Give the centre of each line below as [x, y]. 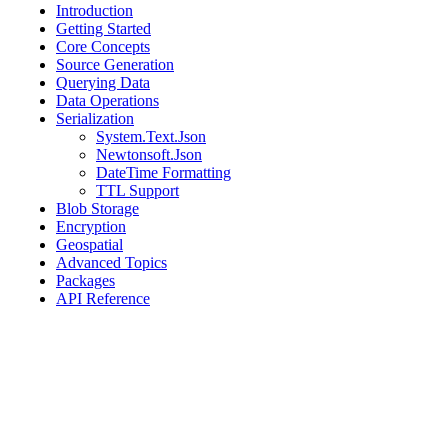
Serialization [95, 118]
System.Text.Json [151, 136]
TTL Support [137, 190]
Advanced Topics [111, 262]
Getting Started [103, 28]
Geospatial [89, 244]
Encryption [91, 226]
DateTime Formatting [163, 172]
